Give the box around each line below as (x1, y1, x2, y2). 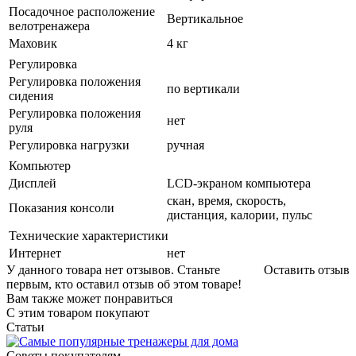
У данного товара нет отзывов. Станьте (6, 262, 220, 277)
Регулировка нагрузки (9, 137, 130, 152)
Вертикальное (167, 11, 243, 25)
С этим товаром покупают (6, 305, 149, 319)
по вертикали (167, 81, 240, 95)
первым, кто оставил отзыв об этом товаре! (6, 277, 242, 291)
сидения (9, 88, 53, 103)
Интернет (9, 246, 61, 260)
